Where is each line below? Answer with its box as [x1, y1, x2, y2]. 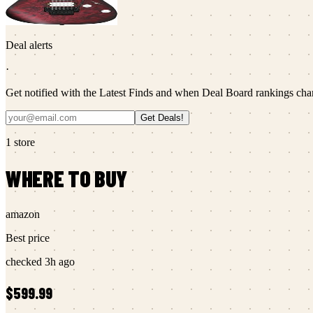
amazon [6, 208, 40, 220]
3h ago [45, 255, 75, 268]
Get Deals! [140, 112, 184, 123]
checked [6, 255, 45, 268]
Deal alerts [6, 38, 52, 51]
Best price [6, 231, 50, 244]
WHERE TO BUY [6, 165, 128, 192]
